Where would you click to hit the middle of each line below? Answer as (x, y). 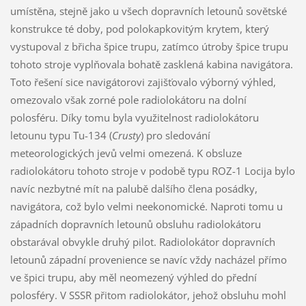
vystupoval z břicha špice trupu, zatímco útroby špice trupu (149, 47)
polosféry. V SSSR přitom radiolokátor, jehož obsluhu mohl (148, 295)
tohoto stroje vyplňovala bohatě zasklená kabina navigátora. (151, 65)
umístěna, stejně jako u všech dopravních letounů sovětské (148, 11)
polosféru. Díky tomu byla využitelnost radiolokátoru (134, 118)
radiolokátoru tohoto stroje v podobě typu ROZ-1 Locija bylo (152, 171)
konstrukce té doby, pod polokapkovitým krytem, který (139, 29)
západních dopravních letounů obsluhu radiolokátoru (135, 224)
